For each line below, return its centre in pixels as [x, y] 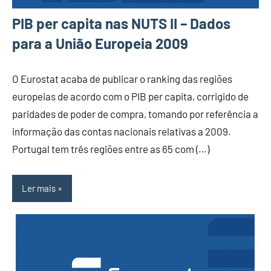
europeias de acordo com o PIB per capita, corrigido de [130, 96]
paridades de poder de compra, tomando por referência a [135, 113]
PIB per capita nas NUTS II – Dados [121, 23]
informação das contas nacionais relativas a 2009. [122, 131]
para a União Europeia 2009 [100, 43]
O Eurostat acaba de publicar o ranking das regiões [122, 78]
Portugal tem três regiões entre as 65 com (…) [111, 149]
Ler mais [39, 188]
